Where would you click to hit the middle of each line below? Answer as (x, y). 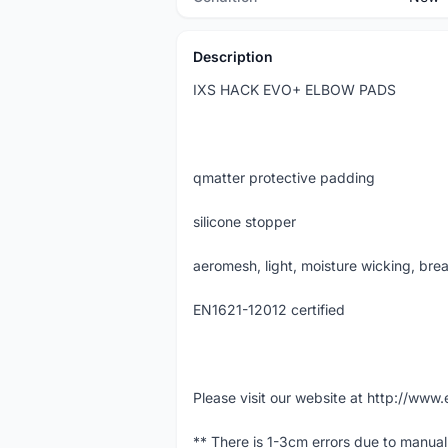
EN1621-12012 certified (269, 309)
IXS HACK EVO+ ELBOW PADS (294, 89)
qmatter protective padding (284, 177)
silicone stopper (244, 221)
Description (233, 56)
